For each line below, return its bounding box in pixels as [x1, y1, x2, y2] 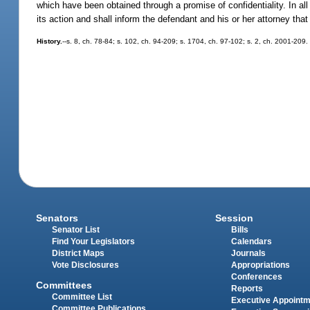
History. [37, 37, 63, 45]
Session [215, 212, 253, 224]
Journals [230, 249, 266, 258]
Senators [36, 212, 79, 224]
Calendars [230, 237, 272, 246]
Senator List [52, 226, 100, 235]
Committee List [52, 292, 113, 301]
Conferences [230, 273, 282, 282]
